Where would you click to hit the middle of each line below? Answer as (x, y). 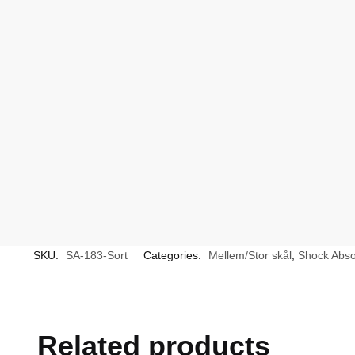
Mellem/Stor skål (250, 256)
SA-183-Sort (96, 256)
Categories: (174, 256)
